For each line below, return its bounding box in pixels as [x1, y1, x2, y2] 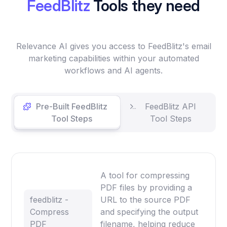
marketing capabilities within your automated [28, 53, 199, 63]
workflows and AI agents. [64, 65, 163, 75]
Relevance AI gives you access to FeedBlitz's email [16, 41, 211, 51]
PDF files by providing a [100, 182, 193, 193]
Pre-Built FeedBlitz [35, 101, 107, 111]
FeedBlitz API [145, 101, 197, 111]
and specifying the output [100, 206, 199, 217]
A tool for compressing [100, 170, 190, 180]
